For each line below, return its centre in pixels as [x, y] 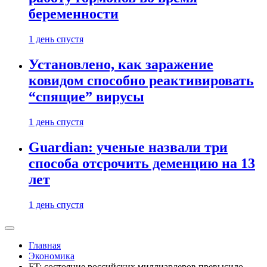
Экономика [52, 256]
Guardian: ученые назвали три [128, 148]
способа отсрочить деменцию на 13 [142, 164]
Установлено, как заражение [121, 65]
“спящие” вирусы [86, 97]
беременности [74, 14]
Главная [45, 245]
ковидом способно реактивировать [141, 81]
